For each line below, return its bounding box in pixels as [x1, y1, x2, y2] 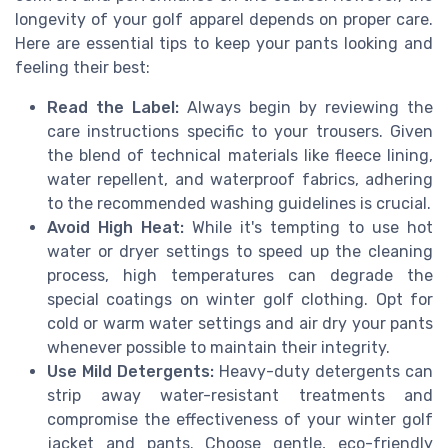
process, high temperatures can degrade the [47, 266, 433, 286]
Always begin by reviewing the [179, 98, 433, 118]
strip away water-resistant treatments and [47, 386, 433, 406]
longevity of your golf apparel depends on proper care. [15, 10, 433, 30]
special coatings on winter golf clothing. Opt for [47, 290, 433, 310]
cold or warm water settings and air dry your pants [47, 314, 433, 334]
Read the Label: [47, 98, 179, 118]
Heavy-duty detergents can [214, 362, 433, 382]
